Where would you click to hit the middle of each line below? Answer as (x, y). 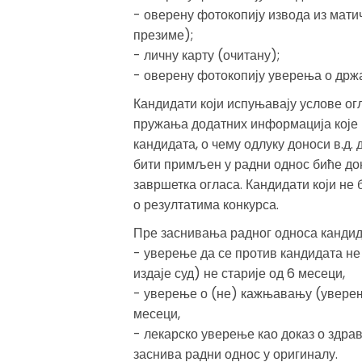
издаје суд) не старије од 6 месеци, (239, 274)
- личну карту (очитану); (206, 56)
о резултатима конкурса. (206, 205)
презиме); (163, 36)
